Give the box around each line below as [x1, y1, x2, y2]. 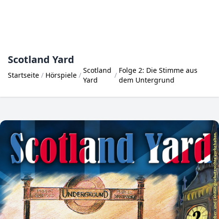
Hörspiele [45, 70, 77, 80]
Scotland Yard [8, 53, 74, 66]
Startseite [8, 70, 39, 80]
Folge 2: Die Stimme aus [118, 66, 197, 75]
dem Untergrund [118, 75, 175, 85]
